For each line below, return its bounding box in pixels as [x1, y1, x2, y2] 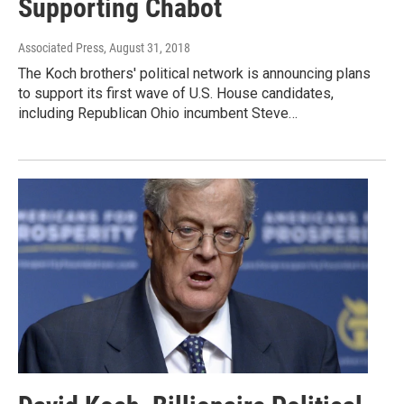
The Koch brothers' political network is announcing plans [18, 64, 371, 82]
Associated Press [18, 40, 104, 55]
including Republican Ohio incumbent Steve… [18, 104, 298, 122]
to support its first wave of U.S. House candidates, [18, 84, 334, 102]
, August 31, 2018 [104, 40, 190, 55]
